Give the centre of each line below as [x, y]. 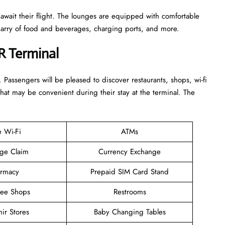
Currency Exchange [130, 151]
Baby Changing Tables [130, 212]
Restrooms [130, 192]
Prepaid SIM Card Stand [130, 172]
